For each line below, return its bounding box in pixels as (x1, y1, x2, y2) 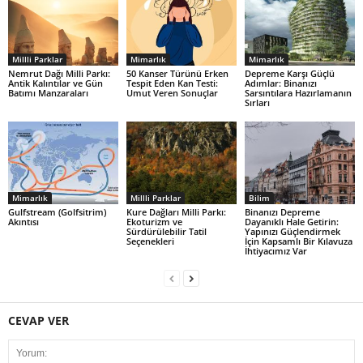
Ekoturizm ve (126, 215, 182, 228)
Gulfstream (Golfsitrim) (8, 205, 106, 218)
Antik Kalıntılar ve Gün (8, 77, 103, 90)
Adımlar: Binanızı (244, 77, 317, 90)
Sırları (244, 96, 270, 109)
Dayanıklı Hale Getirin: (244, 215, 339, 228)
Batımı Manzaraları (8, 87, 88, 100)
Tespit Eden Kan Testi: (126, 77, 218, 90)
